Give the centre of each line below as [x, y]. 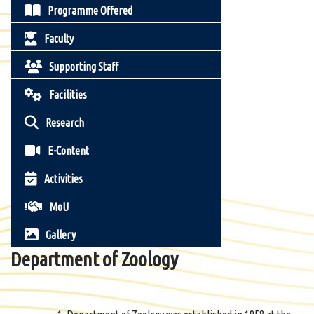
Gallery [61, 235]
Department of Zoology [94, 259]
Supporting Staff [84, 67]
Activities [63, 179]
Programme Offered [90, 11]
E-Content [68, 151]
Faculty [59, 39]
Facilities [68, 95]
